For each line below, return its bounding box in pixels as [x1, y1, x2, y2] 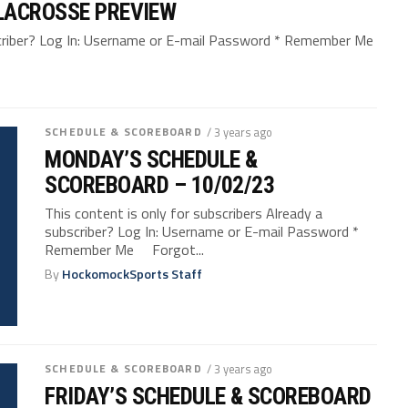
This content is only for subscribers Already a [45, 202, 323, 225]
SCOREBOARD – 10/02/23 [45, 171, 275, 199]
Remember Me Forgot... [45, 239, 205, 261]
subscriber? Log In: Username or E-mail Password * [45, 220, 360, 243]
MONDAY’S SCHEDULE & [45, 146, 258, 174]
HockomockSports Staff [62, 264, 203, 285]
